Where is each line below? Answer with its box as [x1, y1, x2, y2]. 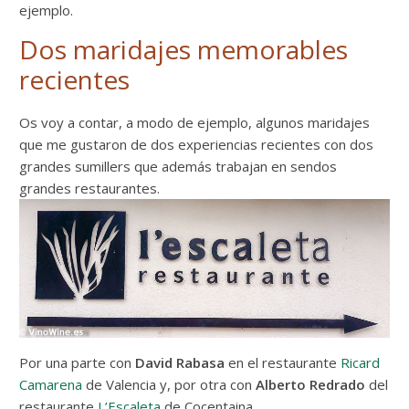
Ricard [341, 352, 381, 372]
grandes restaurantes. [19, 178, 161, 197]
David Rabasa [135, 352, 225, 372]
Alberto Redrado [256, 374, 366, 393]
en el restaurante [225, 352, 341, 372]
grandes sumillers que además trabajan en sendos [19, 156, 338, 175]
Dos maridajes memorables [19, 31, 349, 67]
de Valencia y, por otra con [82, 374, 257, 393]
